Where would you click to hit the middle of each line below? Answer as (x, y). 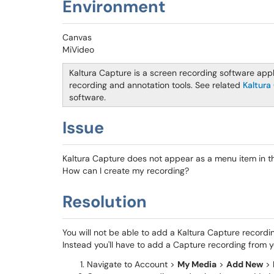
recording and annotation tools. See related (156, 85)
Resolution (105, 202)
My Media (197, 264)
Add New (245, 264)
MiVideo (78, 50)
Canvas (77, 37)
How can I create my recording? (126, 171)
